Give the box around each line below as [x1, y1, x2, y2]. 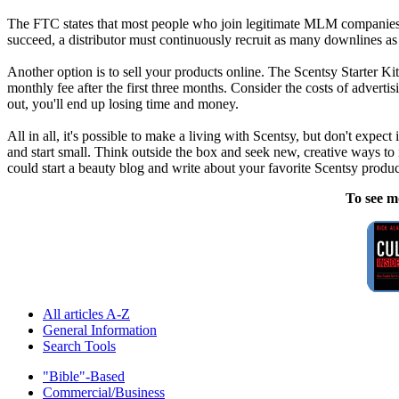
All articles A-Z [43, 306, 130, 322]
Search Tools [43, 338, 116, 354]
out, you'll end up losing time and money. [7, 96, 239, 112]
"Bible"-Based [43, 369, 125, 385]
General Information [43, 322, 157, 338]
